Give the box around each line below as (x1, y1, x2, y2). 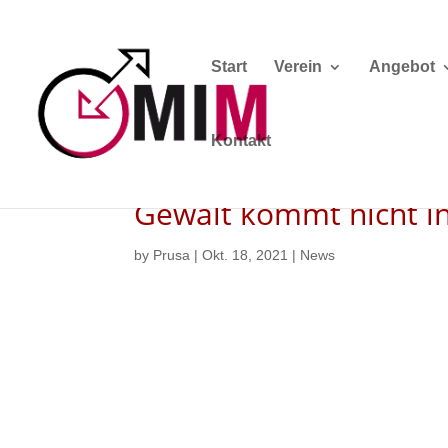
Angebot (369, 58, 435, 75)
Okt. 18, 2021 (202, 247, 289, 263)
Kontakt (211, 132, 271, 149)
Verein (274, 58, 322, 75)
